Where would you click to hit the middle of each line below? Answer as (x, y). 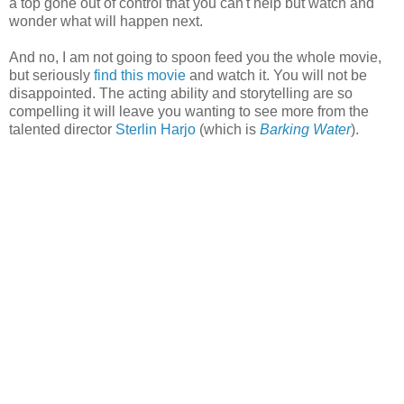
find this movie (140, 75)
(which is (228, 129)
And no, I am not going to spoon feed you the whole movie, (195, 57)
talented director (62, 129)
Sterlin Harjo (156, 129)
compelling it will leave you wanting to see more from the (189, 111)
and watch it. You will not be (276, 75)
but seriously (51, 75)
